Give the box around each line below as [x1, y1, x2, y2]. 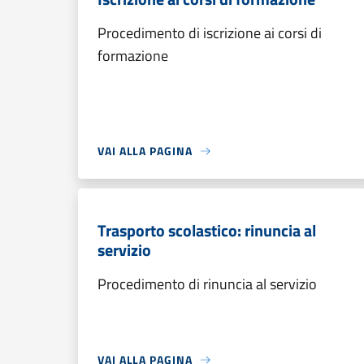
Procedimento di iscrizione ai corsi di [97, 22, 322, 44]
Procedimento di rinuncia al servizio [97, 273, 317, 295]
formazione [97, 45, 168, 67]
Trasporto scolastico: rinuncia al [97, 218, 316, 243]
